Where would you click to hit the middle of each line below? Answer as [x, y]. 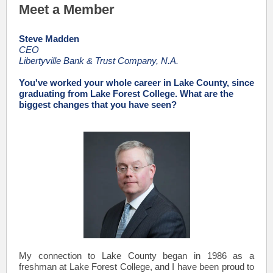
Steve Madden [49, 39]
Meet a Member [67, 9]
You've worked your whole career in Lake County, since [136, 83]
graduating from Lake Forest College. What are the [126, 94]
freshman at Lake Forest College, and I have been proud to [136, 267]
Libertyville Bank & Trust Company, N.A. [99, 61]
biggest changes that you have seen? [98, 105]
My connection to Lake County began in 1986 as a [136, 256]
